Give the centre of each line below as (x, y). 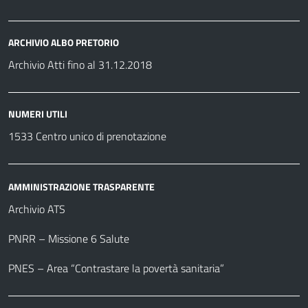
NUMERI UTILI (38, 114)
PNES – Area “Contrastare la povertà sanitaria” (116, 268)
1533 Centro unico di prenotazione (87, 136)
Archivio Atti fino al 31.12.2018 (80, 65)
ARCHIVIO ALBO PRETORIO (64, 43)
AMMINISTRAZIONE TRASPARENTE (81, 186)
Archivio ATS (37, 209)
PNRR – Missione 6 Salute (69, 238)
